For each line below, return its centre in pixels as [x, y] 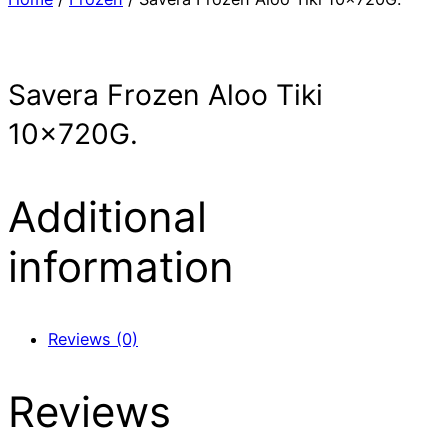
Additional [107, 216]
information [121, 266]
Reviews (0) [93, 339]
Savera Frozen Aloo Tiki [165, 94]
